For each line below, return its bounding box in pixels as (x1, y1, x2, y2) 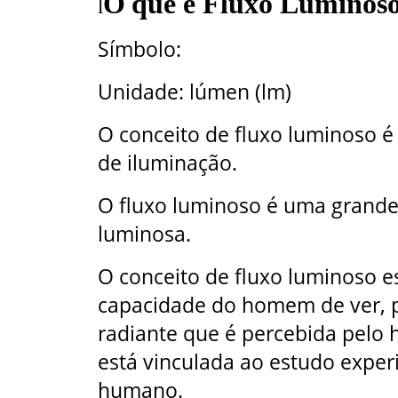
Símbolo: (98, 35, 181, 64)
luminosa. (98, 219, 191, 249)
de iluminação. (98, 148, 237, 178)
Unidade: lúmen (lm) (98, 77, 291, 107)
